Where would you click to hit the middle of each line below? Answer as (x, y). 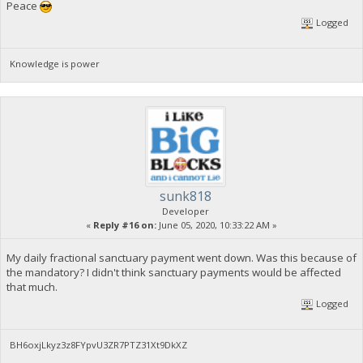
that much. (32, 286)
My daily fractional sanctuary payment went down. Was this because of (181, 257)
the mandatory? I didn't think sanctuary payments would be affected (173, 272)
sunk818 (186, 196)
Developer (186, 211)
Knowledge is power (55, 64)
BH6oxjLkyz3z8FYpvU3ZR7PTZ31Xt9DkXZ (99, 345)
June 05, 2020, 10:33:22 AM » (217, 225)
